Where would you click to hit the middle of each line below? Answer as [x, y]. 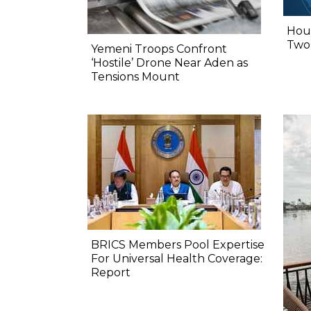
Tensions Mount [135, 77]
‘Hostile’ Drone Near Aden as [169, 63]
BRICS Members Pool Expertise [178, 245]
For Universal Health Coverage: [177, 259]
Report [111, 273]
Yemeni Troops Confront [159, 49]
